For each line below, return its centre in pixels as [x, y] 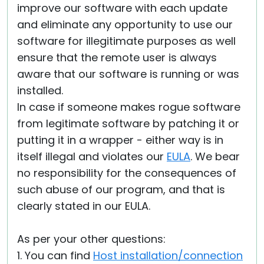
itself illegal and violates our [92, 156]
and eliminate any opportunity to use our [125, 24]
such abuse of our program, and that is [121, 189]
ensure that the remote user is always [117, 57]
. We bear [215, 156]
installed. [40, 90]
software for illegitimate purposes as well [126, 41]
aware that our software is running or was [128, 74]
